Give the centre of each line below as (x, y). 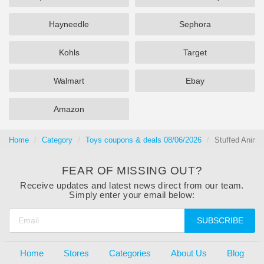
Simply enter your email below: (132, 195)
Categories (130, 253)
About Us (189, 253)
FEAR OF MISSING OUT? (132, 171)
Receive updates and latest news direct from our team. (132, 185)
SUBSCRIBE (220, 220)
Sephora (195, 24)
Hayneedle (69, 24)
